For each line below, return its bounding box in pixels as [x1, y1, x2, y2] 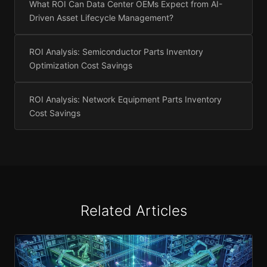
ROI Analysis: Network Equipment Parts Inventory [29, 94, 222, 105]
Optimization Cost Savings [29, 60, 132, 71]
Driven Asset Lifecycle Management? [29, 13, 173, 23]
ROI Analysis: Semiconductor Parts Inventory [29, 46, 203, 57]
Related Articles [80, 202, 187, 220]
